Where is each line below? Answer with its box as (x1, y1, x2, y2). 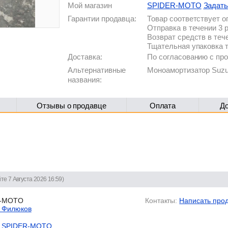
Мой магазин (68, 1, 112, 10)
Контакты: (145, 196, 178, 205)
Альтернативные (68, 66, 126, 74)
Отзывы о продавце (36, 101, 107, 110)
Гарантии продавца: (68, 14, 137, 23)
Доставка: (68, 52, 102, 61)
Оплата (149, 101, 176, 110)
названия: (68, 75, 102, 84)
